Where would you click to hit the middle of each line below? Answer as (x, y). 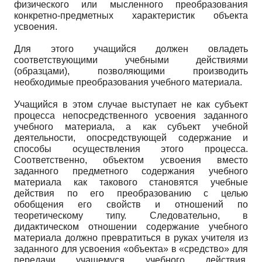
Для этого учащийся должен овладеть (131, 49)
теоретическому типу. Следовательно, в (131, 215)
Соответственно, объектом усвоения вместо (131, 160)
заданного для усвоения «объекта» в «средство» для (131, 249)
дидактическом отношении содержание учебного (131, 226)
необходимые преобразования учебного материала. (128, 82)
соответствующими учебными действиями (131, 60)
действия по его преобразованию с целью (131, 193)
